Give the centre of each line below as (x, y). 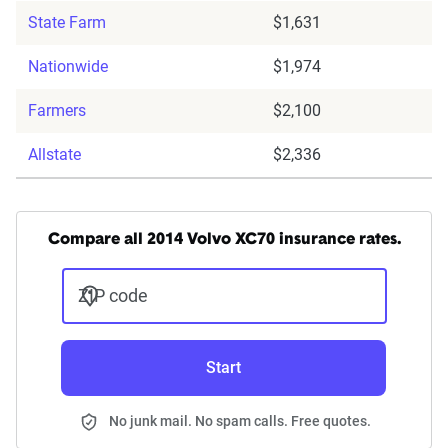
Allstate (54, 155)
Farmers (57, 111)
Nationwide (68, 67)
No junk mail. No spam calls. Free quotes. (240, 421)
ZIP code (112, 296)
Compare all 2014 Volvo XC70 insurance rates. (224, 240)
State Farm (67, 23)
